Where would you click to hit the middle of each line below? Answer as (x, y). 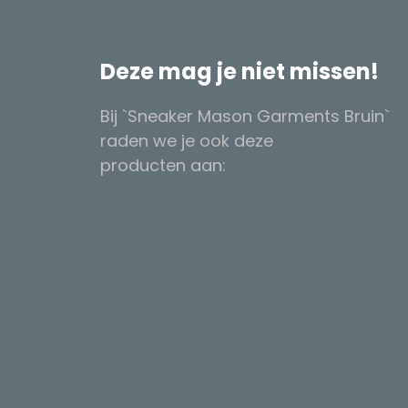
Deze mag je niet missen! (239, 71)
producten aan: (163, 165)
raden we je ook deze (186, 140)
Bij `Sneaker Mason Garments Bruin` (245, 116)
